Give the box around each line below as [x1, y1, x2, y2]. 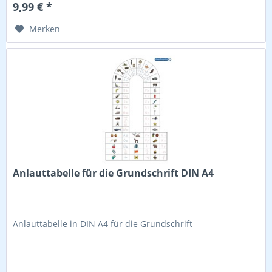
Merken [29, 22, 61, 35]
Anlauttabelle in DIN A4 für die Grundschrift [13, 218, 193, 230]
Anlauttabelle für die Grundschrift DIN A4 [13, 166, 214, 180]
